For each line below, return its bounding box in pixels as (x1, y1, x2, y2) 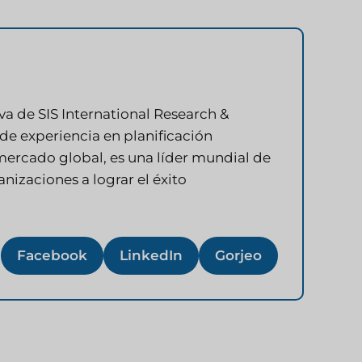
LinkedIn (120, 246, 183, 263)
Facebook (17, 246, 87, 263)
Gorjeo (215, 246, 262, 263)
